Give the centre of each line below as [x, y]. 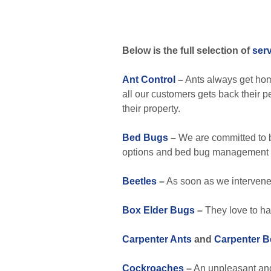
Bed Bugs [145, 138]
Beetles [139, 181]
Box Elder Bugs [158, 210]
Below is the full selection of [187, 51]
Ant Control [149, 80]
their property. [151, 109]
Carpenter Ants [157, 239]
